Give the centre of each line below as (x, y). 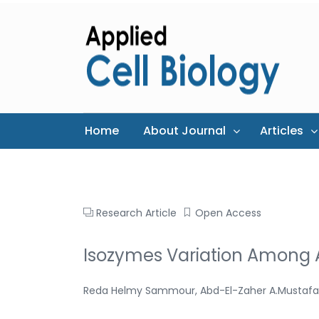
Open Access (228, 213)
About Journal (184, 131)
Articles (282, 131)
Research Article (136, 213)
